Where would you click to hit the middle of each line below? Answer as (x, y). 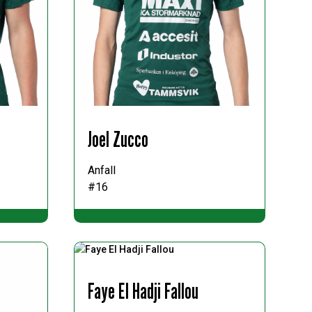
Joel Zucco (118, 140)
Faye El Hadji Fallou (143, 291)
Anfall (101, 171)
